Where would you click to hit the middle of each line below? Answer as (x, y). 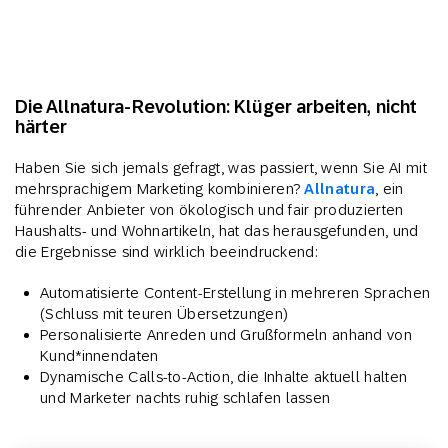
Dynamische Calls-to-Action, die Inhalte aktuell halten (224, 376)
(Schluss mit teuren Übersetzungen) (164, 313)
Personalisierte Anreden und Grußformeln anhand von (226, 334)
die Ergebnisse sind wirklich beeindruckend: (166, 251)
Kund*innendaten (99, 355)
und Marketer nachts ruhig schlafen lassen (185, 397)
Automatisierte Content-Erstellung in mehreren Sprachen (235, 292)
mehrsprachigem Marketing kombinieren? (160, 188)
